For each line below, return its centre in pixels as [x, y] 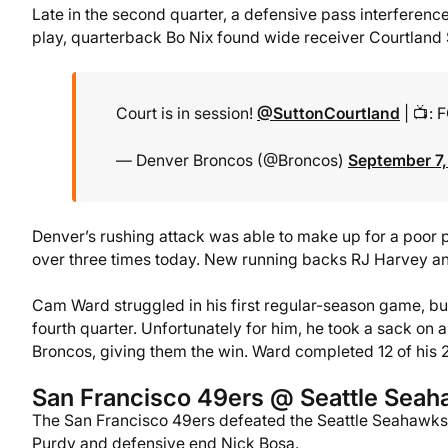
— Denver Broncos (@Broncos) [232, 160]
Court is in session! [186, 114]
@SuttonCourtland [328, 114]
